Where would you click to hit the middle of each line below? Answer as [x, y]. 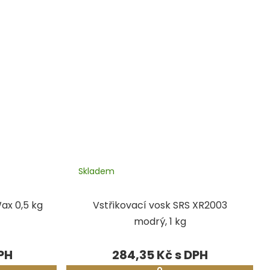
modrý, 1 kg [160, 221]
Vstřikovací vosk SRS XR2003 [160, 205]
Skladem [96, 171]
